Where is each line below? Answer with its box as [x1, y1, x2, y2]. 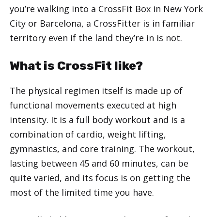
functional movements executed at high [10, 99, 176, 111]
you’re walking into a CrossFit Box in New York [10, 2, 203, 15]
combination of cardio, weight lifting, [10, 128, 166, 140]
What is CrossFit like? [10, 58, 143, 73]
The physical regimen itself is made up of [10, 84, 183, 96]
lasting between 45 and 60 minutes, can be [10, 157, 188, 169]
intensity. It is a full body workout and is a [10, 113, 185, 125]
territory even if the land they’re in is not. [10, 31, 182, 44]
